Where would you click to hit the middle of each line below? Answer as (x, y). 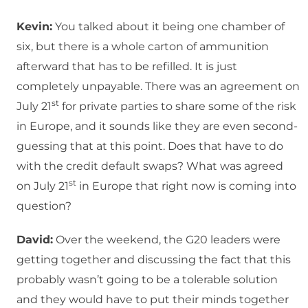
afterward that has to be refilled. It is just (127, 67)
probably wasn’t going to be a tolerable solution (147, 280)
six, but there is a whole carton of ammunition (143, 47)
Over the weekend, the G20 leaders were (167, 240)
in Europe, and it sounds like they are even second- (157, 126)
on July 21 (43, 186)
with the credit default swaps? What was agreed (150, 166)
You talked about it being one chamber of (168, 27)
